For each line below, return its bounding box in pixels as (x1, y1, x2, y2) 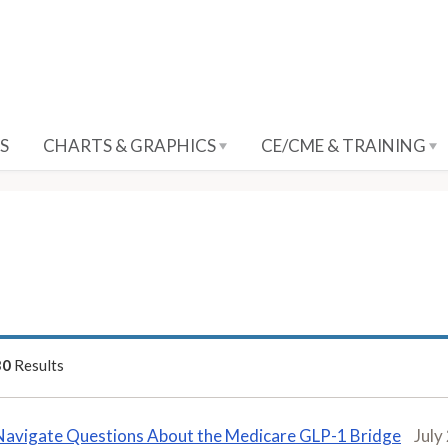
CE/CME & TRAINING (261, 135, 429, 156)
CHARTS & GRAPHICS (43, 135, 219, 156)
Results (11, 355, 64, 374)
